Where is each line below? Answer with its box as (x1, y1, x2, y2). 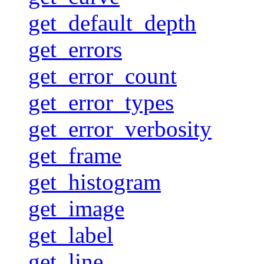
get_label (28, 222, 113, 247)
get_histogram (28, 169, 161, 194)
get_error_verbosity (28, 115, 212, 141)
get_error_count (28, 62, 177, 88)
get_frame (28, 142, 121, 168)
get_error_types (28, 89, 174, 115)
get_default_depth (28, 9, 196, 35)
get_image (28, 195, 124, 221)
